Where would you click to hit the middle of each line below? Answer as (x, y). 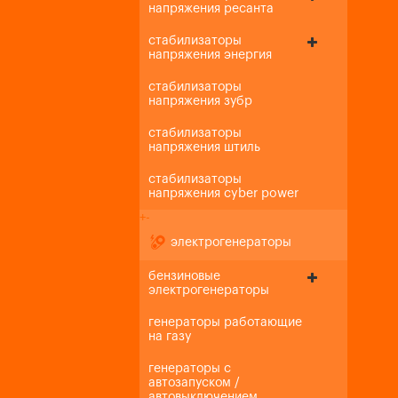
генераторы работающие (225, 322)
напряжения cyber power (223, 194)
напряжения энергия (210, 55)
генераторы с (190, 369)
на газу (170, 337)
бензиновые (184, 276)
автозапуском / (194, 383)
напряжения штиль (204, 147)
